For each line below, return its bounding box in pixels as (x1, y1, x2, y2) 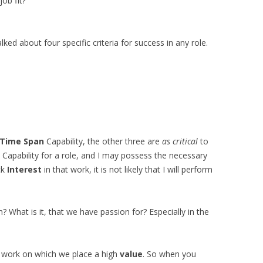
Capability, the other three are (44, 136, 162, 147)
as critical (162, 136, 198, 147)
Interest (7, 164, 42, 175)
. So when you (143, 248, 196, 259)
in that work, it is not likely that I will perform (42, 164, 213, 175)
